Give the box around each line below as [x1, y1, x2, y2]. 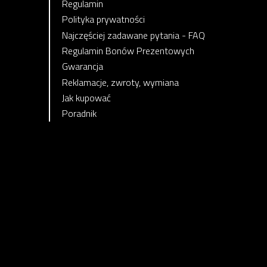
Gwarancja [62, 59, 103, 74]
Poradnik [62, 106, 97, 121]
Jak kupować [62, 91, 111, 105]
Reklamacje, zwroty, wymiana [62, 74, 179, 89]
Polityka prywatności [62, 12, 145, 27]
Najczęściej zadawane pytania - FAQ [62, 27, 205, 42]
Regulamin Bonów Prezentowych [62, 43, 194, 58]
